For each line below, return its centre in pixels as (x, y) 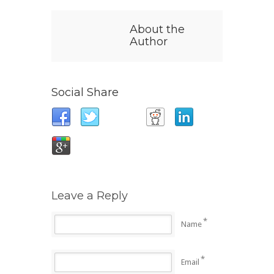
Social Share (85, 92)
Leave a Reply (90, 196)
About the (157, 29)
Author (149, 42)
